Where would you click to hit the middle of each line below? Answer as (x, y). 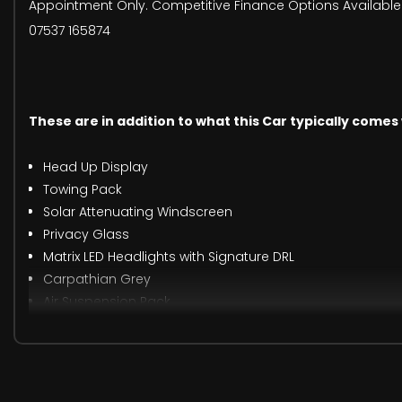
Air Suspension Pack (107, 302)
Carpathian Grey (97, 280)
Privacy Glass (86, 235)
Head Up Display (96, 167)
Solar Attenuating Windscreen (138, 212)
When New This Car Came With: (136, 378)
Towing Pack (83, 190)
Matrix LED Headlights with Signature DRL (169, 257)
